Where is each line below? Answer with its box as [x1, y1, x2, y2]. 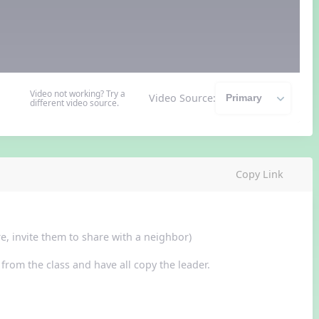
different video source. [29, 96, 119, 109]
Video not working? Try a [29, 87, 125, 100]
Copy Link [235, 167, 283, 182]
